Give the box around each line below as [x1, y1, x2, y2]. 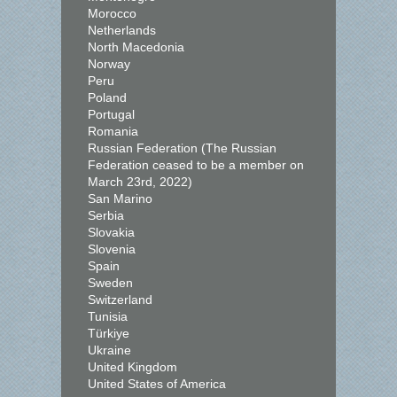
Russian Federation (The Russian [88, 141, 276, 155]
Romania [88, 124, 138, 138]
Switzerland [88, 292, 152, 307]
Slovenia [88, 242, 136, 256]
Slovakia [88, 225, 135, 239]
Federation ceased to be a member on [88, 158, 304, 172]
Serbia [88, 208, 124, 222]
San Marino [88, 191, 152, 206]
